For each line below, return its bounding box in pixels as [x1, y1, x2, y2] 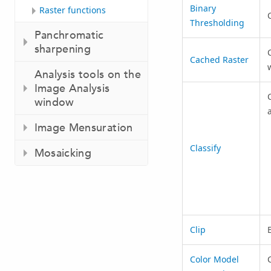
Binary [189, 2, 216, 14]
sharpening [34, 42, 91, 56]
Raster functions [39, 4, 106, 16]
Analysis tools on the [34, 67, 142, 82]
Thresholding [189, 16, 244, 28]
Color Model [189, 253, 239, 265]
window [34, 95, 74, 109]
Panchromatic [34, 28, 104, 42]
